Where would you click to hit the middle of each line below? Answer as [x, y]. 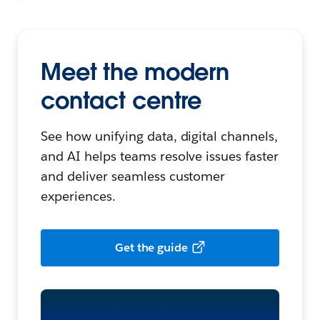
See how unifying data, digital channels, [160, 136]
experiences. [78, 196]
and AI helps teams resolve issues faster [160, 156]
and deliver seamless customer [133, 176]
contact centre [121, 101]
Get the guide [151, 248]
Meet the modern [135, 72]
